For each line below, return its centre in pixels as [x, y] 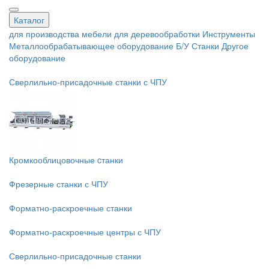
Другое [235, 46]
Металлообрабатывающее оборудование [92, 46]
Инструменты [229, 34]
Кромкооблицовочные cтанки [66, 160]
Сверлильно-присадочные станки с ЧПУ [88, 82]
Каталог [29, 20]
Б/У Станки [198, 46]
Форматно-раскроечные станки [71, 208]
